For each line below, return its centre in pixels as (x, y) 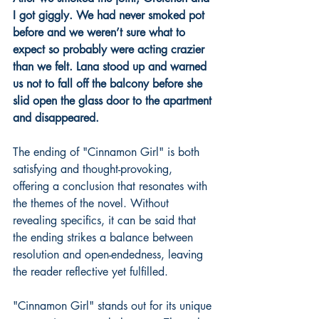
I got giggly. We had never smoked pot (110, 15)
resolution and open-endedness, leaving (110, 254)
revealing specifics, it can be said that (106, 220)
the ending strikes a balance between (105, 237)
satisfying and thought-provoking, (94, 169)
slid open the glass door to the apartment (114, 100)
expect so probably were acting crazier (110, 49)
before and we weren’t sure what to (101, 32)
